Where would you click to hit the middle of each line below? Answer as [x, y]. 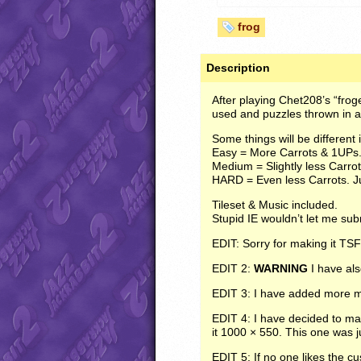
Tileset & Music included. [275, 205]
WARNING [281, 269]
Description [238, 68]
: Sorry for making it [288, 244]
